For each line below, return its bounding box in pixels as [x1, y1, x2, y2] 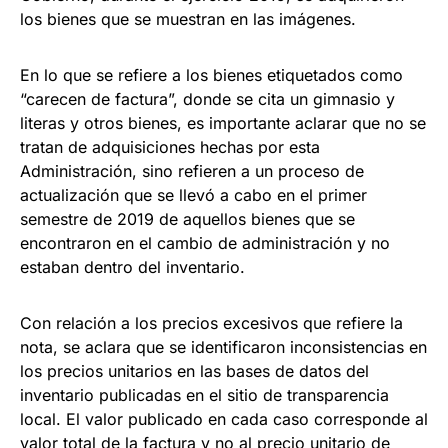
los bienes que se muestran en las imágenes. [20, 9, 356, 30]
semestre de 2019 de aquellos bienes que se [20, 209, 355, 230]
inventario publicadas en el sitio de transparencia [20, 385, 389, 406]
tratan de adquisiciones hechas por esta [20, 137, 320, 158]
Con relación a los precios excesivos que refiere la [20, 313, 403, 334]
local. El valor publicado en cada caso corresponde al [20, 409, 428, 430]
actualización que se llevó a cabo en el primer [20, 185, 367, 206]
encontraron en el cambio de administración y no [20, 233, 390, 254]
